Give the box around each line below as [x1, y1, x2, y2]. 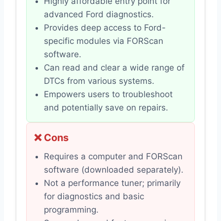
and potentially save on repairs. [44, 103, 168, 113]
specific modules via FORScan [44, 36, 163, 46]
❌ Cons [34, 132, 69, 144]
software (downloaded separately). [44, 165, 184, 175]
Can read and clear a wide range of [44, 63, 184, 73]
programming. [44, 205, 99, 215]
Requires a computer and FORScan [44, 151, 183, 162]
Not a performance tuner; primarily [44, 178, 181, 188]
